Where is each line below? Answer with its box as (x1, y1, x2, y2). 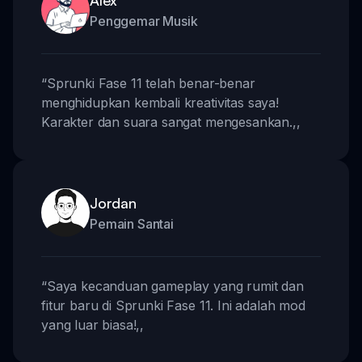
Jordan (90, 193, 137, 212)
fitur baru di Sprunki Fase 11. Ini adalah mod (41, 297, 305, 314)
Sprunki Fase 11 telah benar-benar (46, 74, 255, 91)
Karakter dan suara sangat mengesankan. (41, 113, 293, 130)
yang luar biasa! (41, 316, 137, 333)
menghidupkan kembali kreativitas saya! (41, 94, 279, 111)
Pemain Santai (90, 215, 174, 232)
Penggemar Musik (90, 12, 198, 29)
